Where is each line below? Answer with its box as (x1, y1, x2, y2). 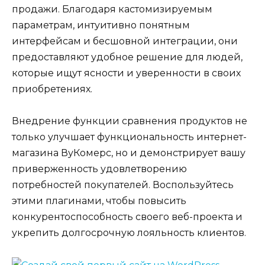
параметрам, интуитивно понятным (12, 20, 190, 31)
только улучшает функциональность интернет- (12, 131, 247, 143)
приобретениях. (12, 83, 92, 95)
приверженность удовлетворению (12, 163, 187, 175)
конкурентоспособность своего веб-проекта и (12, 211, 243, 223)
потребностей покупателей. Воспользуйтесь (12, 179, 234, 191)
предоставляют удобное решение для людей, (12, 51, 243, 63)
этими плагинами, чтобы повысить (12, 195, 186, 207)
